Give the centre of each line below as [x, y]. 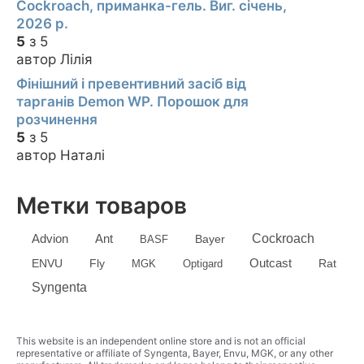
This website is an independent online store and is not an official [161, 340]
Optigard [203, 263]
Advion [50, 238]
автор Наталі [61, 156]
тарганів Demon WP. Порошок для [132, 102]
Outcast [271, 262]
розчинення [57, 120]
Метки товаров [102, 206]
